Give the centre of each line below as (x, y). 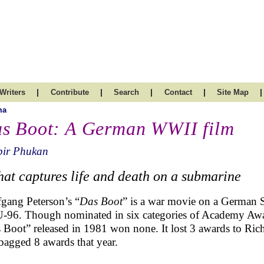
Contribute (70, 92)
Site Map (233, 92)
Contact (178, 92)
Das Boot (101, 201)
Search (126, 92)
